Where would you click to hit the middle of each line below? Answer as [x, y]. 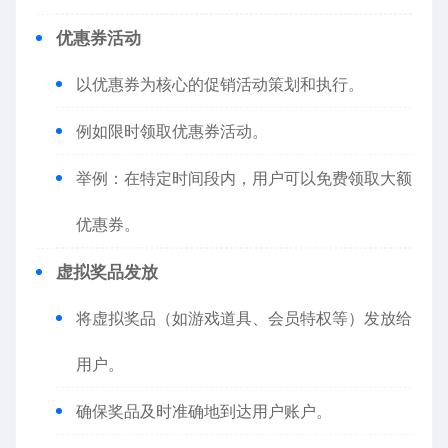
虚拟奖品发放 [107, 272]
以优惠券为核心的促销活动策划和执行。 [220, 84]
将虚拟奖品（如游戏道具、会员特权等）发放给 [244, 318]
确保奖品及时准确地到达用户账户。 [204, 411]
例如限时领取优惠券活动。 [172, 131]
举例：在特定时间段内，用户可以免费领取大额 [244, 178]
